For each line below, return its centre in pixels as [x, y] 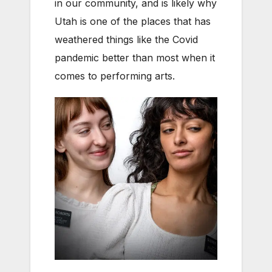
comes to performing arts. [115, 76]
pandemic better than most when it [135, 58]
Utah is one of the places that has [133, 21]
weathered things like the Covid [126, 39]
